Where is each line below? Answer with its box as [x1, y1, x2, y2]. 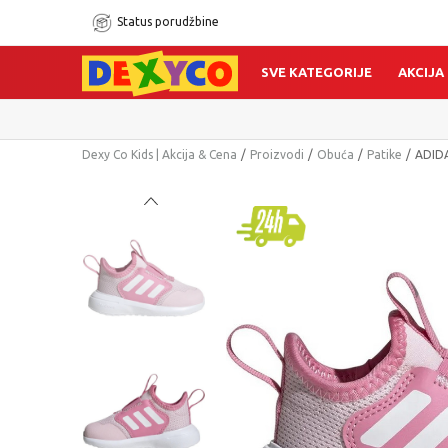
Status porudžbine [117, 15, 219, 28]
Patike [367, 148, 402, 161]
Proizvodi [250, 148, 304, 161]
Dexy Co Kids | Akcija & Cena [82, 148, 237, 161]
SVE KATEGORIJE [261, 65, 373, 79]
